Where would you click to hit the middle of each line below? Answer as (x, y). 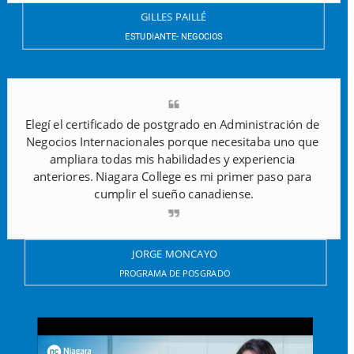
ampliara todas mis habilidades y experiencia (172, 159)
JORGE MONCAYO (174, 254)
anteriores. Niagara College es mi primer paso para (172, 177)
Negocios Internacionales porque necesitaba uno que (173, 142)
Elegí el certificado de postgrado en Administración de (172, 124)
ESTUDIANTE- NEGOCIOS (174, 36)
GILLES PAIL (168, 17)
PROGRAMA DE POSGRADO (175, 273)
